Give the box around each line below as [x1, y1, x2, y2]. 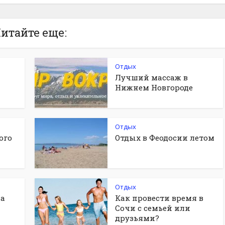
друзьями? [115, 213, 159, 223]
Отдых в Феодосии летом [115, 133, 214, 143]
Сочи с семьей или [115, 203, 190, 213]
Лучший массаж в [115, 72, 188, 82]
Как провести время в [115, 193, 203, 203]
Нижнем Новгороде [115, 82, 193, 92]
